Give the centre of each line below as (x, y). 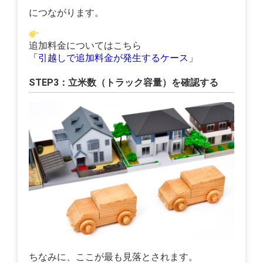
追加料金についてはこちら (85, 46)
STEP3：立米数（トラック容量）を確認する (124, 83)
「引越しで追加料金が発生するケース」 (114, 58)
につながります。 (67, 13)
